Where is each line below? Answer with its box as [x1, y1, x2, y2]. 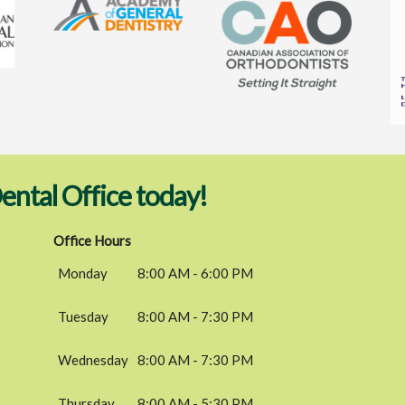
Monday [58, 264, 108, 281]
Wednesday [58, 351, 129, 368]
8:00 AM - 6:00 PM [137, 264, 254, 281]
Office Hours [53, 231, 132, 249]
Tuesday [58, 307, 109, 325]
